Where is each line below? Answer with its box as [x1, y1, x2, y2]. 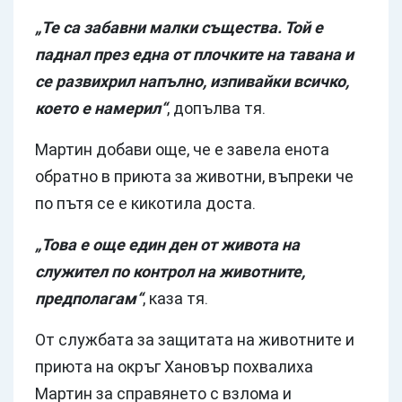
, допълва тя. [167, 98, 269, 119]
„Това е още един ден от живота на [35, 234, 300, 256]
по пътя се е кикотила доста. [35, 193, 256, 214]
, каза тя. [143, 288, 208, 310]
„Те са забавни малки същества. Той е [35, 17, 323, 39]
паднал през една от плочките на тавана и [35, 44, 354, 66]
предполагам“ [35, 288, 143, 310]
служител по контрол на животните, [35, 261, 305, 283]
